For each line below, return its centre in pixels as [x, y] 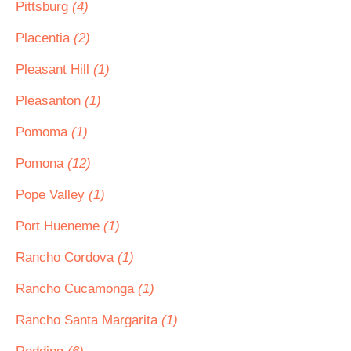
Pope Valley [52, 195]
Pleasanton [50, 101]
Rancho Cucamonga [77, 289]
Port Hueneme [60, 226]
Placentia [45, 38]
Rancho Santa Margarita [89, 320]
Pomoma [43, 132]
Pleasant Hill [54, 69]
